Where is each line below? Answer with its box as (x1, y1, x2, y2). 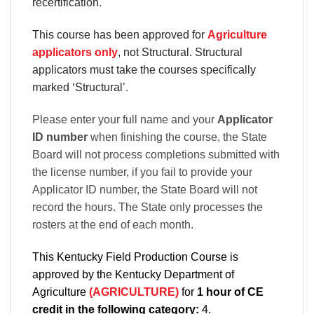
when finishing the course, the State (90, 131, 267, 144)
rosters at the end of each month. (32, 219, 193, 231)
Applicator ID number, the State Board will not (32, 184, 257, 196)
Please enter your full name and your (32, 114, 217, 126)
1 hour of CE (197, 285, 264, 298)
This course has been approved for (32, 29, 207, 41)
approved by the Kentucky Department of (32, 268, 234, 280)
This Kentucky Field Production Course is (32, 250, 238, 263)
